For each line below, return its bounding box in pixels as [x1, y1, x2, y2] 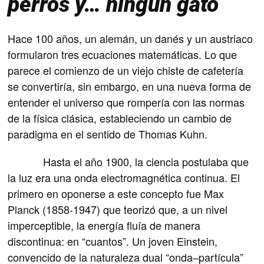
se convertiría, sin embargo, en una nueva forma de [8, 78, 252, 94]
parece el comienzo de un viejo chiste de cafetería [8, 62, 244, 78]
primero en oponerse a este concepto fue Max [8, 186, 225, 202]
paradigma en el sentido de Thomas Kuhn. [8, 126, 208, 142]
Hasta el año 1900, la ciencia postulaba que [8, 154, 249, 170]
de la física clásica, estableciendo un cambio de [8, 110, 232, 126]
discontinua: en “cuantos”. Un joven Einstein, [8, 233, 218, 249]
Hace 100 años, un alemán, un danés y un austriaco [8, 31, 253, 47]
